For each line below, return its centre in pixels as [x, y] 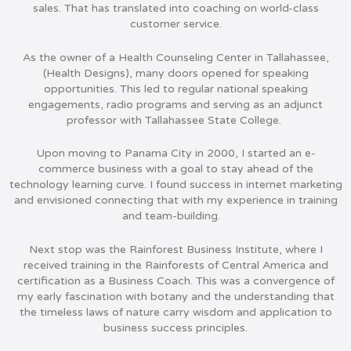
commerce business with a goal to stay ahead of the [175, 169]
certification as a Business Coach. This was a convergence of [175, 280]
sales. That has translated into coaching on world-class [175, 9]
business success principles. [175, 327]
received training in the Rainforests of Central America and [175, 265]
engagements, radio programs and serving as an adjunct [175, 104]
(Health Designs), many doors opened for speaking [175, 73]
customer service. [175, 24]
